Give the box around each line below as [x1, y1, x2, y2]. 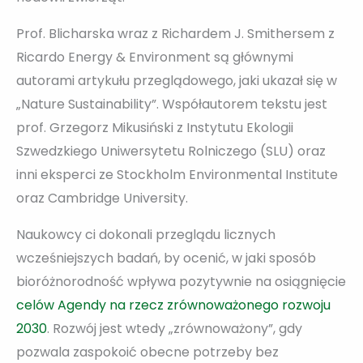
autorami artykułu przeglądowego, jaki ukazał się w [16, 70, 337, 90]
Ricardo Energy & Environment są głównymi [16, 47, 293, 66]
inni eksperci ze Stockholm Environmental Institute [16, 164, 338, 184]
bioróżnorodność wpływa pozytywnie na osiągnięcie [16, 271, 346, 291]
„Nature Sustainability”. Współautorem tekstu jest [16, 94, 327, 113]
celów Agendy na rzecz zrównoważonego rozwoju [16, 295, 331, 314]
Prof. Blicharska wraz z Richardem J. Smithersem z [16, 23, 335, 43]
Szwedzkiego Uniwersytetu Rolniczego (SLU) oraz [16, 141, 326, 160]
